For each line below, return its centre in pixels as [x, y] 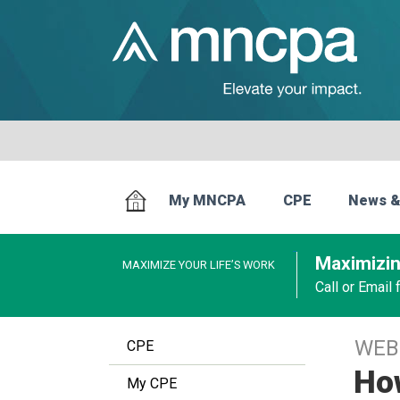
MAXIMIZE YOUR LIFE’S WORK [199, 265]
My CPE [152, 383]
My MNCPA [208, 201]
